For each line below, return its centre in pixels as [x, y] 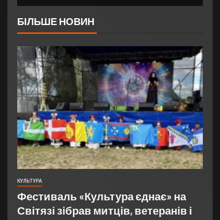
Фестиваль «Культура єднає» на [102, 196]
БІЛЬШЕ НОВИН [56, 21]
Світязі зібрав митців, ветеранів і [105, 210]
